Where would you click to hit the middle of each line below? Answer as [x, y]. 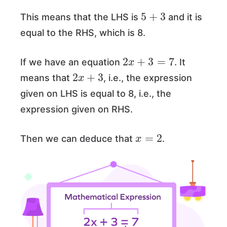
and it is [184, 17]
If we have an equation [71, 62]
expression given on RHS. [78, 109]
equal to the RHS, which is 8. [84, 33]
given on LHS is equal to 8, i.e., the [96, 94]
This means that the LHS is [81, 17]
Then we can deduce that [78, 139]
